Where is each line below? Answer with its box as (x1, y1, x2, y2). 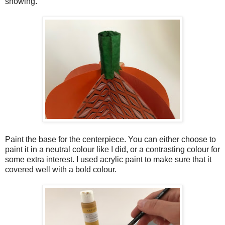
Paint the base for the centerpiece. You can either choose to (5, 135, 216, 144)
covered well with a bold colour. (5, 165, 117, 174)
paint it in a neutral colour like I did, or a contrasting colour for (5, 145, 220, 154)
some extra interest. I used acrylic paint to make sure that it (5, 155, 211, 164)
